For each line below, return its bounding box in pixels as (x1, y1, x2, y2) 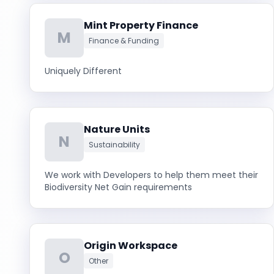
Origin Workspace (84, 239, 177, 253)
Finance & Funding (89, 35, 159, 46)
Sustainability (89, 139, 140, 150)
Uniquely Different (45, 65, 122, 77)
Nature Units (84, 122, 150, 136)
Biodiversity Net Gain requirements (45, 181, 192, 193)
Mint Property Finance (84, 18, 198, 32)
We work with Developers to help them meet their (45, 169, 258, 181)
